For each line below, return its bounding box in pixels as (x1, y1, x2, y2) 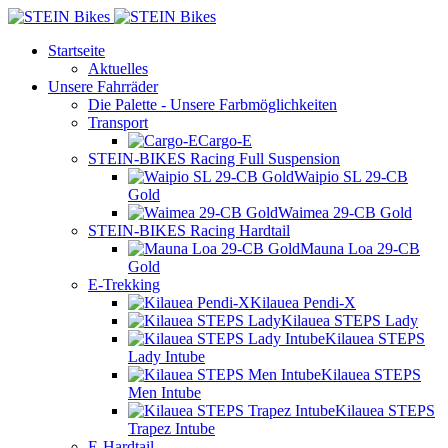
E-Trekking (88, 276, 160, 293)
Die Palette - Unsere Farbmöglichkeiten (88, 96, 337, 113)
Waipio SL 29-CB (294, 168, 408, 185)
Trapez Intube (128, 420, 215, 437)
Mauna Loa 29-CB (300, 240, 420, 257)
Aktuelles (88, 60, 148, 77)
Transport (88, 114, 148, 131)
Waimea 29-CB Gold (278, 204, 412, 221)
